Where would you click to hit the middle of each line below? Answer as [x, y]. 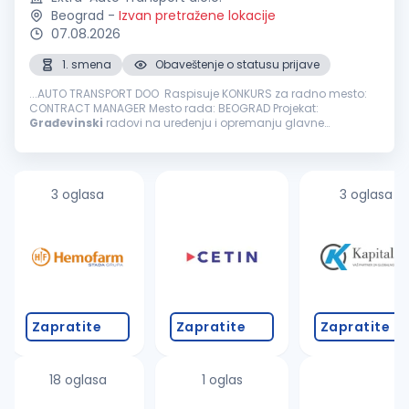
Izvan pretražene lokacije [197, 16]
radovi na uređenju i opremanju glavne [214, 123]
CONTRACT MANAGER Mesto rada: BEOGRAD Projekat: [234, 108]
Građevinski [66, 123]
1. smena [87, 64]
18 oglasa [78, 380]
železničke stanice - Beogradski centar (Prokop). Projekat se [163, 137]
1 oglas [222, 380]
